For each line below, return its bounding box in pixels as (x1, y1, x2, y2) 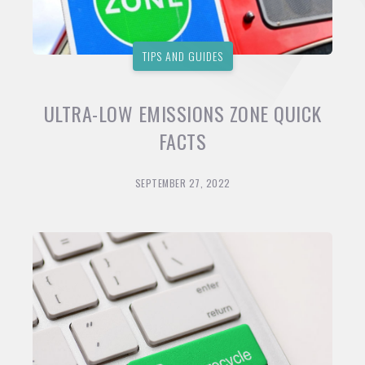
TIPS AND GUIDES (142, 47, 223, 65)
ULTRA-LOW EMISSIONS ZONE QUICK (43, 99, 322, 129)
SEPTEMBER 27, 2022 (134, 176, 231, 191)
